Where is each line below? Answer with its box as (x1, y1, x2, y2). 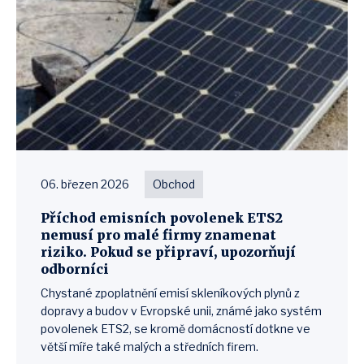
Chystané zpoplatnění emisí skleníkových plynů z (41, 286, 300, 300)
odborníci (41, 261, 109, 277)
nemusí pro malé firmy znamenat (41, 227, 276, 243)
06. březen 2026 (41, 177, 129, 191)
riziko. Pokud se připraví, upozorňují (41, 244, 296, 260)
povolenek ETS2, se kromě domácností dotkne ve (41, 322, 310, 336)
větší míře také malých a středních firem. (41, 340, 258, 353)
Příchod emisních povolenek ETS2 (41, 210, 283, 226)
